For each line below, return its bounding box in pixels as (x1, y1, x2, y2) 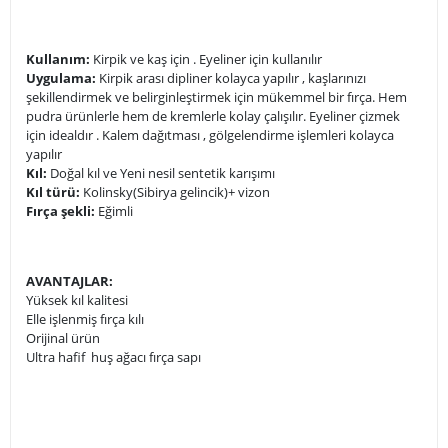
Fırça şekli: (26, 201, 95, 220)
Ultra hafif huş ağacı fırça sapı (26, 347, 201, 366)
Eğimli (95, 201, 133, 220)
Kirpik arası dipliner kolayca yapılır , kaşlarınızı (96, 68, 366, 87)
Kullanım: (26, 49, 90, 68)
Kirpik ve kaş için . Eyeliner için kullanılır (90, 49, 322, 68)
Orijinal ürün (26, 328, 100, 347)
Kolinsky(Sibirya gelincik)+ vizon (80, 182, 270, 201)
